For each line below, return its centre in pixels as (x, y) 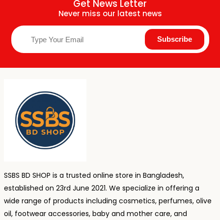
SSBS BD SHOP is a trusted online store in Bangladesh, (94, 175)
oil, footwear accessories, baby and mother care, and (95, 213)
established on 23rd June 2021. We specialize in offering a (101, 188)
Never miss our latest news (110, 14)
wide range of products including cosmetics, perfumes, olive (108, 201)
